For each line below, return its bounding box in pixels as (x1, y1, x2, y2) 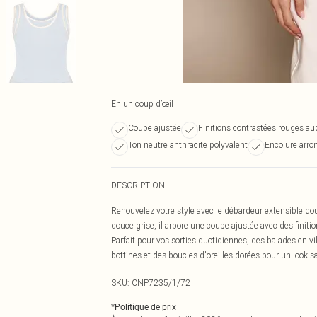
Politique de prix (115, 302, 176, 312)
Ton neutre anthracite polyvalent (128, 139, 248, 150)
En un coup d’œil (111, 98, 173, 109)
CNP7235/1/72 (132, 277, 190, 288)
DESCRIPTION (111, 180, 165, 190)
